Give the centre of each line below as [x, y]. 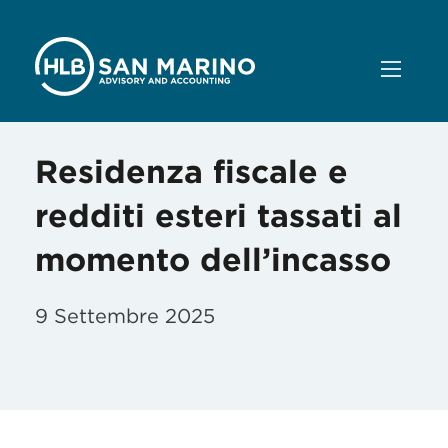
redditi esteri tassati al [218, 215]
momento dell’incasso [213, 259]
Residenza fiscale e [191, 171]
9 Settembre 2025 [125, 316]
